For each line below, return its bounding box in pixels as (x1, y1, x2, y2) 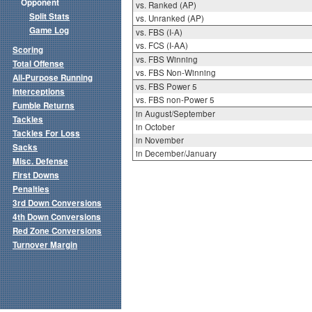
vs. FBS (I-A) (135, 26, 182, 38)
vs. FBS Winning (135, 54, 198, 65)
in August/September (135, 108, 215, 120)
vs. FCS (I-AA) (135, 40, 188, 52)
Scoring (13, 44, 43, 56)
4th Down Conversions (13, 211, 101, 224)
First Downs (13, 169, 59, 182)
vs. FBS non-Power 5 (135, 94, 214, 106)
